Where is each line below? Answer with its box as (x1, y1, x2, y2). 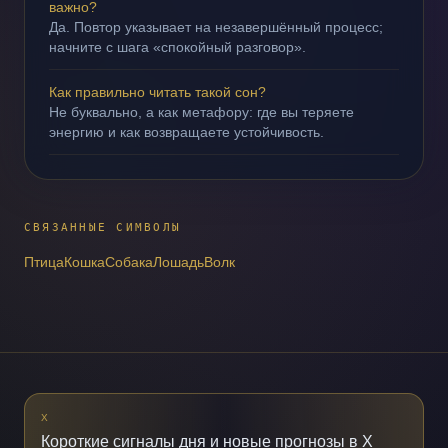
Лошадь (153, 254, 204, 270)
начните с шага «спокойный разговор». (49, 39, 306, 55)
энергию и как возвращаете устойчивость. (49, 124, 324, 140)
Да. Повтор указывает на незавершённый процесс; (49, 19, 383, 35)
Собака (105, 254, 153, 270)
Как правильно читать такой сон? (49, 84, 266, 100)
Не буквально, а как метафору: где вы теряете (49, 104, 354, 120)
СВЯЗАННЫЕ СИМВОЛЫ (24, 221, 182, 234)
